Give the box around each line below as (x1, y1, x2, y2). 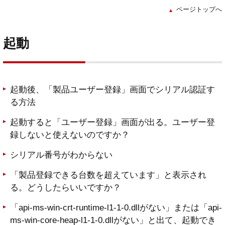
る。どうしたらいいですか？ (10, 183, 121, 193)
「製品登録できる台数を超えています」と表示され (10, 170, 206, 180)
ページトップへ (176, 6, 222, 14)
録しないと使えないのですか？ (10, 130, 130, 140)
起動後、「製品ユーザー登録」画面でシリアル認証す (10, 85, 215, 95)
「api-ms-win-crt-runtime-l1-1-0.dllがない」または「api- (10, 203, 222, 213)
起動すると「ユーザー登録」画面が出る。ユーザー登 (10, 118, 215, 128)
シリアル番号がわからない (10, 150, 113, 160)
